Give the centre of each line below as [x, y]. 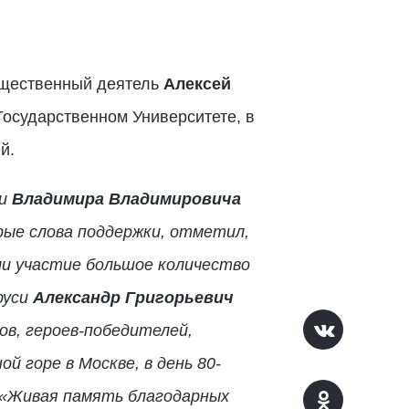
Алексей [197, 84]
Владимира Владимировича [126, 199]
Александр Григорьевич [133, 298]
